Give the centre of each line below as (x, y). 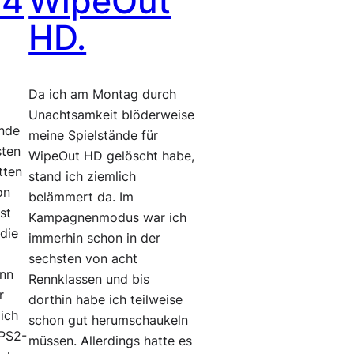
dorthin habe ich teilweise (106, 299)
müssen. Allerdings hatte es (111, 341)
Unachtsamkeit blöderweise (112, 115)
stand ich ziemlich (83, 176)
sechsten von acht (83, 258)
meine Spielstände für (94, 135)
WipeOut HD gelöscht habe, (112, 156)
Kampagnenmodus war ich (108, 217)
